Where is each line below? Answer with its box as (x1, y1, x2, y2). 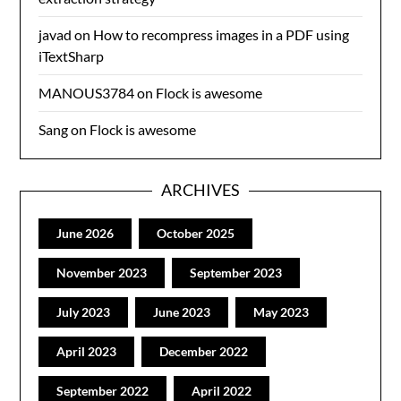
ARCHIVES (161, 180, 240, 200)
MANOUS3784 (38, 84, 135, 101)
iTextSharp (38, 47, 105, 64)
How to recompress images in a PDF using (93, 26, 350, 43)
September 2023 (190, 265, 283, 280)
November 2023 (56, 265, 148, 280)
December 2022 (159, 344, 249, 359)
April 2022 (192, 383, 252, 398)
